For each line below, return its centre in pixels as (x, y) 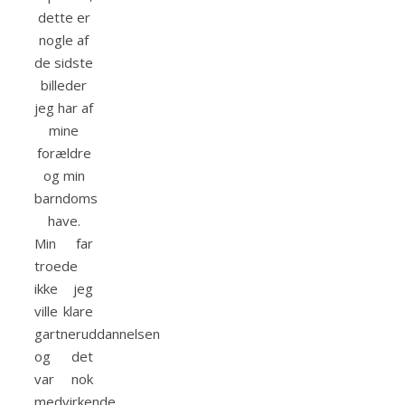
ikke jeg (64, 289)
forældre (64, 153)
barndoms (66, 198)
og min (64, 176)
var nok (64, 379)
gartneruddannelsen (97, 334)
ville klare (64, 311)
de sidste (64, 63)
